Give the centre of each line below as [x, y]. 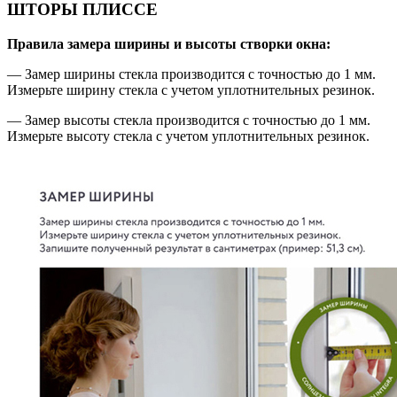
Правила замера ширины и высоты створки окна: [169, 43]
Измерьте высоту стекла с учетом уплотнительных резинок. [188, 136]
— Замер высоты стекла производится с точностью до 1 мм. [189, 120]
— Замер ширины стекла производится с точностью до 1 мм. [191, 74]
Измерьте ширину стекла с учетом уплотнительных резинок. [191, 90]
